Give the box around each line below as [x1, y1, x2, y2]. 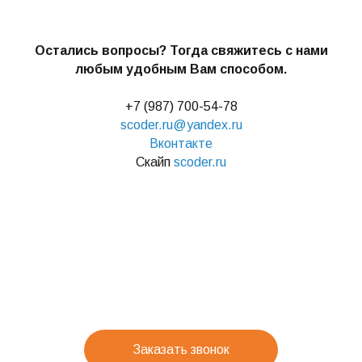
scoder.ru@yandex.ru [120, 118, 242, 132]
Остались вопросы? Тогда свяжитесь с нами [34, 44, 328, 57]
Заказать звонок [133, 343, 229, 356]
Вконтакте [149, 137, 213, 150]
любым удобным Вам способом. [75, 62, 287, 76]
